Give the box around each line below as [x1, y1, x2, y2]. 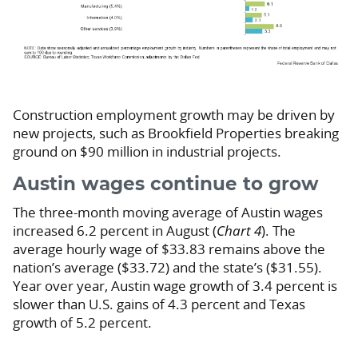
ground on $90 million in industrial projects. [13, 142, 281, 161]
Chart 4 [217, 221, 261, 241]
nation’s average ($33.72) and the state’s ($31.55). [13, 258, 322, 277]
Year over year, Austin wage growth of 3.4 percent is [13, 276, 337, 296]
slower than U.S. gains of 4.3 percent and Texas [13, 295, 305, 314]
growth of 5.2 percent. [13, 313, 152, 332]
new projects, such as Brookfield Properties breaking [13, 124, 339, 143]
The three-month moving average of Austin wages [13, 203, 323, 222]
